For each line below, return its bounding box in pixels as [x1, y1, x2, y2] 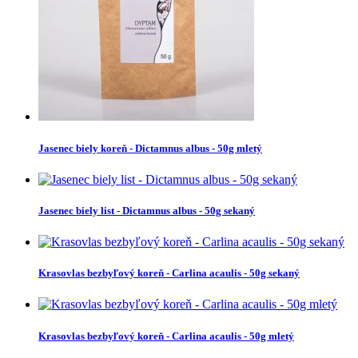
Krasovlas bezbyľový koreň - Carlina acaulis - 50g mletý [38, 329, 294, 342]
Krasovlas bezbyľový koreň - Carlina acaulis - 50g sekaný [38, 267, 300, 280]
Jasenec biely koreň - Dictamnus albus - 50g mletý [38, 141, 262, 154]
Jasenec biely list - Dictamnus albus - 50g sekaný [38, 204, 255, 217]
